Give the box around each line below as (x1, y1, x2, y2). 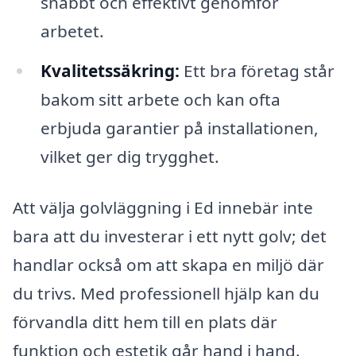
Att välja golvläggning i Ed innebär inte (13, 196, 313, 219)
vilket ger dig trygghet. (40, 145, 219, 168)
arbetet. (40, 20, 104, 43)
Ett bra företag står (179, 60, 335, 83)
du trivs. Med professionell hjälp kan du (13, 282, 319, 304)
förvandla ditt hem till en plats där (13, 311, 277, 333)
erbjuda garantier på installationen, (40, 117, 319, 140)
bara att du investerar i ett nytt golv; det (13, 225, 327, 247)
